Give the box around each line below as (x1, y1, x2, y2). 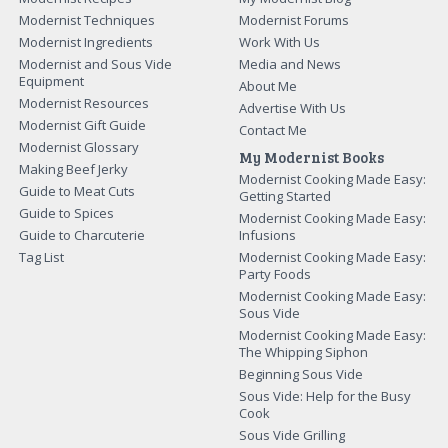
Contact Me (239, 120, 307, 139)
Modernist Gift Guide (19, 115, 147, 134)
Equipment (19, 71, 85, 90)
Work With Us (239, 32, 320, 51)
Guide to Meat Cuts (19, 181, 136, 200)
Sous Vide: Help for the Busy (239, 386, 411, 405)
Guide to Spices (19, 203, 115, 222)
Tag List (19, 247, 65, 266)
